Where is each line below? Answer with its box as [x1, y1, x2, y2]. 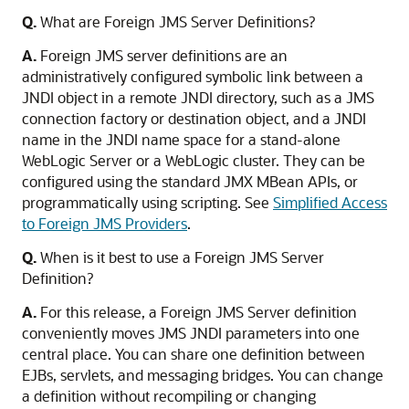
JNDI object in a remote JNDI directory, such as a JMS [22, 88, 374, 107]
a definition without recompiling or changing [22, 386, 316, 405]
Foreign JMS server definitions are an [37, 46, 288, 65]
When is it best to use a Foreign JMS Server [37, 247, 324, 267]
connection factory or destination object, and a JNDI [22, 109, 366, 128]
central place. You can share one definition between [22, 344, 365, 363]
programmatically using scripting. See [22, 193, 273, 212]
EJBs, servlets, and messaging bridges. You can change [22, 365, 383, 384]
